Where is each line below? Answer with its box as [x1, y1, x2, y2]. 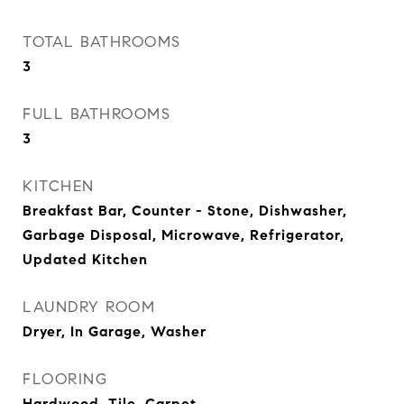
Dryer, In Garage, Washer [23, 323, 207, 340]
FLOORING [23, 370, 107, 389]
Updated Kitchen [23, 251, 148, 268]
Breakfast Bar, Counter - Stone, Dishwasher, [23, 202, 347, 219]
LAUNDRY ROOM [23, 298, 155, 317]
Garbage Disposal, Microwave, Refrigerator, [23, 226, 344, 243]
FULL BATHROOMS [23, 105, 170, 124]
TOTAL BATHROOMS [23, 32, 181, 51]
